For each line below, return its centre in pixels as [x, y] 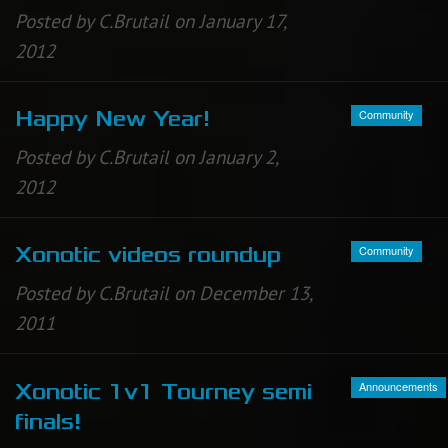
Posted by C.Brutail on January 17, [150, 21]
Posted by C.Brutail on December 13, [163, 293]
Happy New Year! [112, 119]
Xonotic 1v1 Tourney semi [163, 391]
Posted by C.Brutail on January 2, [146, 157]
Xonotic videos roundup [148, 255]
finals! [48, 421]
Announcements [398, 386]
